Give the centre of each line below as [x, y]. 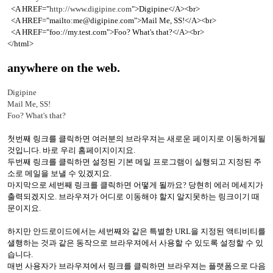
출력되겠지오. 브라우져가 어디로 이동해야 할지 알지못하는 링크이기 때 [133, 197]
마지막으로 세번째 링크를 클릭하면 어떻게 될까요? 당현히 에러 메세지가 [135, 185]
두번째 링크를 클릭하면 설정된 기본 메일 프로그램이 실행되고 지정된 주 [134, 162]
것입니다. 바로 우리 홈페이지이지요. [71, 151]
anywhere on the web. [64, 68]
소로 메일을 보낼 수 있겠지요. [59, 174]
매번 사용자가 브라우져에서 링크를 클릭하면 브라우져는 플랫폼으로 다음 [136, 266]
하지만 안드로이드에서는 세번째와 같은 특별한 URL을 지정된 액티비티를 [136, 232]
